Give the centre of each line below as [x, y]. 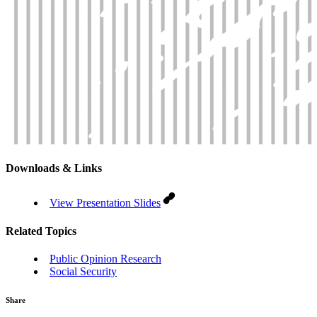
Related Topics [41, 231]
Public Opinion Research [105, 258]
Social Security [83, 271]
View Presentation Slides [105, 203]
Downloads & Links [54, 168]
